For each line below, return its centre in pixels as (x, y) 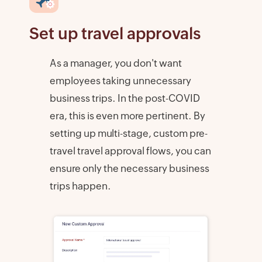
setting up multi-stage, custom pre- (128, 134)
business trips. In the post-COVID (125, 99)
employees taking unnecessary (120, 81)
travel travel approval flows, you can (130, 151)
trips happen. (80, 186)
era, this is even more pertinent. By (127, 116)
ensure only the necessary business (129, 169)
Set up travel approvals (115, 34)
